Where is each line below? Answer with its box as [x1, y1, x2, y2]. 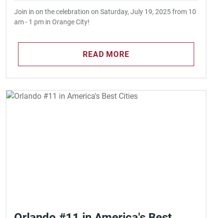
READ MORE [83, 50, 129, 59]
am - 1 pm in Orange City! [14, 18, 90, 26]
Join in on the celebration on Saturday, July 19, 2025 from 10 [14, 8, 196, 16]
